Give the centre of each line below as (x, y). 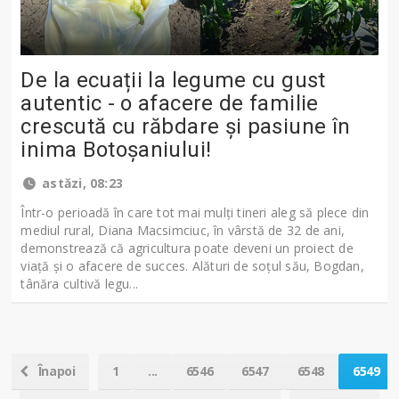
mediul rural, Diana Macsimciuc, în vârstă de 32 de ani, (183, 231)
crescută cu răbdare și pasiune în (186, 127)
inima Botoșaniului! (116, 150)
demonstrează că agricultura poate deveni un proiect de (187, 248)
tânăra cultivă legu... (80, 284)
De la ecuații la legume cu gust (173, 81)
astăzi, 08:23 (81, 183)
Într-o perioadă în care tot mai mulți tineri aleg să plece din (195, 213)
